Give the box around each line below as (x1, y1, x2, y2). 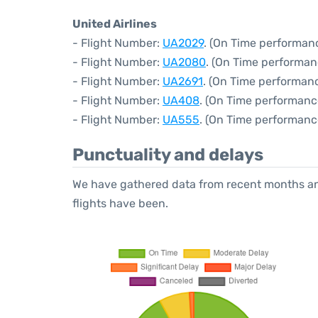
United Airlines (72, 17, 157, 31)
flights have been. (72, 197, 168, 210)
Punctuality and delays (72, 145, 263, 165)
